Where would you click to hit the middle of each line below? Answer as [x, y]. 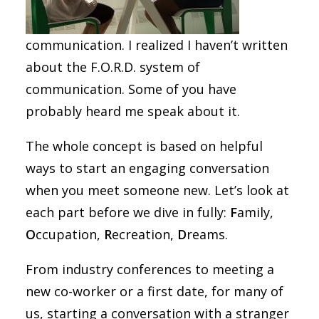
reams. [209, 234]
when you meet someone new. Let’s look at [157, 190]
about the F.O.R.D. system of [113, 67]
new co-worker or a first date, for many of [155, 291]
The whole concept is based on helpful [144, 146]
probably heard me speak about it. [135, 111]
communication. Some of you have [131, 89]
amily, [255, 212]
